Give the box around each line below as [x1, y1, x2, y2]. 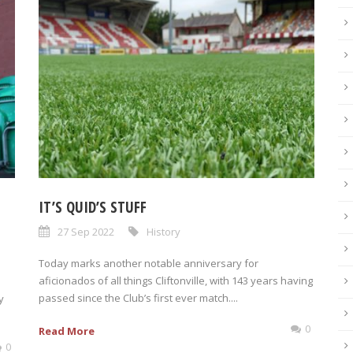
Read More [39, 324, 95, 338]
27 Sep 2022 [58, 225, 114, 239]
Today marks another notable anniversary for [39, 256, 258, 270]
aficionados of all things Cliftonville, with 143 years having [39, 273, 313, 288]
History [147, 225, 180, 239]
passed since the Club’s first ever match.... [39, 291, 238, 305]
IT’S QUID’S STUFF [39, 197, 147, 217]
